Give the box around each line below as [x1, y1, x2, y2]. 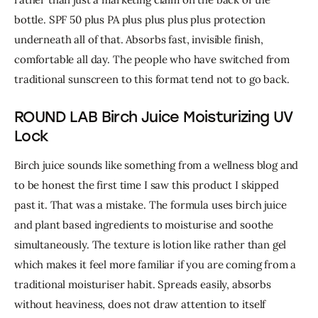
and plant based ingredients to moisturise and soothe [14, 217, 277, 231]
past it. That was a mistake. [14, 197, 149, 212]
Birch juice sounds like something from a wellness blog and [14, 158, 302, 172]
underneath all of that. [14, 32, 126, 46]
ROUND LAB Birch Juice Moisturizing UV [14, 108, 293, 126]
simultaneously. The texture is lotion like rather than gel [14, 237, 290, 251]
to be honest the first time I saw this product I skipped [14, 177, 282, 192]
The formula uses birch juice [148, 197, 290, 212]
